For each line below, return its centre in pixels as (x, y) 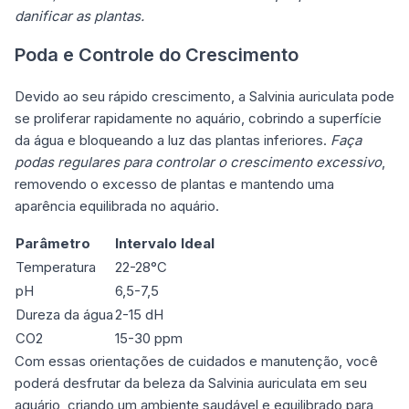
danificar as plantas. (79, 16)
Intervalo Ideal (165, 243)
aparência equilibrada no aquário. (117, 205)
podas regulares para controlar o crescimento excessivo (198, 162)
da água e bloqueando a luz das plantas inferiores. (173, 140)
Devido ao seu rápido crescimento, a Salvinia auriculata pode (204, 96)
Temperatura (56, 267)
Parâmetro (53, 243)
